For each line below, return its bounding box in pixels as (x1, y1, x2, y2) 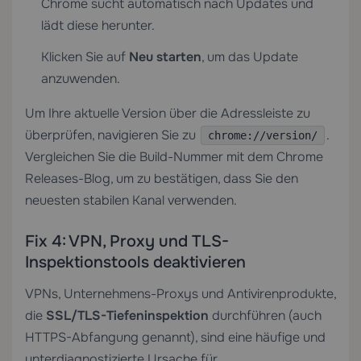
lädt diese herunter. (41, 17, 155, 34)
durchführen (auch (209, 307, 322, 324)
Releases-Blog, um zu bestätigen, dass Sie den (25, 170, 298, 187)
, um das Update (201, 48, 298, 65)
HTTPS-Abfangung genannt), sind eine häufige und (25, 329, 326, 346)
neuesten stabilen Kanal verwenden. (25, 192, 237, 209)
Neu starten (129, 48, 201, 65)
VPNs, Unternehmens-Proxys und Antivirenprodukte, (25, 285, 336, 302)
